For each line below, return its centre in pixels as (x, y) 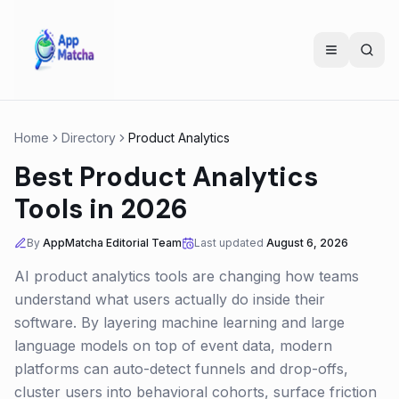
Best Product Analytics (166, 177)
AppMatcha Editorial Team (112, 243)
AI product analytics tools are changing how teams (187, 276)
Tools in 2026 (101, 209)
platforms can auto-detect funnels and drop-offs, (181, 369)
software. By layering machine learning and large (179, 322)
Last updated (229, 243)
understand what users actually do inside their (170, 299)
